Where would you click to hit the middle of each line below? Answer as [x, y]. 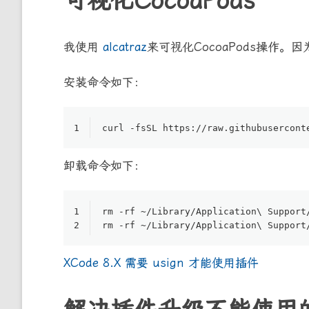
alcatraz [125, 47]
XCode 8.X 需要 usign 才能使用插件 [161, 263]
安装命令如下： [104, 82]
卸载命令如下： [104, 166]
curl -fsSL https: [149, 128]
